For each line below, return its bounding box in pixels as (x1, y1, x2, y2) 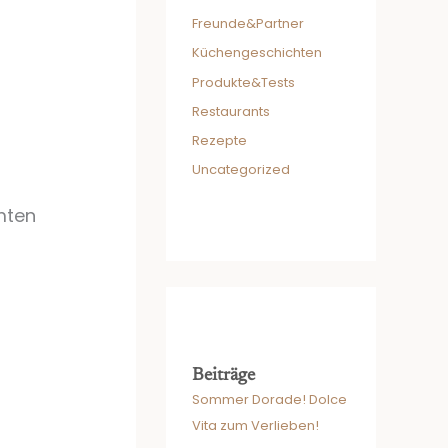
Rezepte (192, 131, 247, 150)
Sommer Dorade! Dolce (192, 390, 347, 410)
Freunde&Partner (192, 14, 304, 33)
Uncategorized (192, 160, 290, 180)
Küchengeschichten (192, 43, 322, 63)
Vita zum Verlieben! (192, 416, 319, 436)
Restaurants (192, 101, 270, 121)
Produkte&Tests (192, 72, 295, 92)
